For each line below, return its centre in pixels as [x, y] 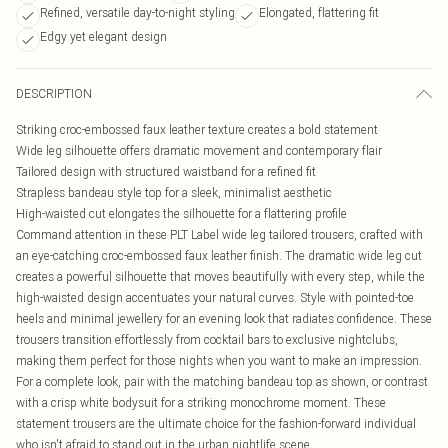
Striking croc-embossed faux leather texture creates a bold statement [197, 129]
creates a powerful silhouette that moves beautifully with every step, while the [220, 276]
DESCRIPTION [54, 93]
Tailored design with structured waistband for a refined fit [166, 171]
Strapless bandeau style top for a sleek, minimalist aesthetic [174, 192]
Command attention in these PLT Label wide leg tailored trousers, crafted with [219, 234]
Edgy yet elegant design [103, 36]
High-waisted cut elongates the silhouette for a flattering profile [181, 213]
